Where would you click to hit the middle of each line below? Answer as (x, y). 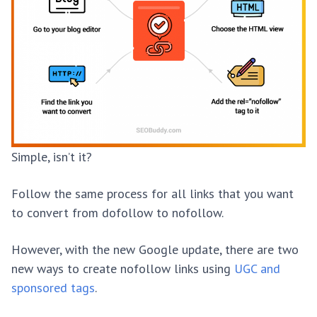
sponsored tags (53, 288)
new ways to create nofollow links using (123, 269)
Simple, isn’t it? (52, 157)
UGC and (257, 269)
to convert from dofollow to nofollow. (117, 213)
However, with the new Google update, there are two (155, 250)
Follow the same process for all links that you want (152, 194)
